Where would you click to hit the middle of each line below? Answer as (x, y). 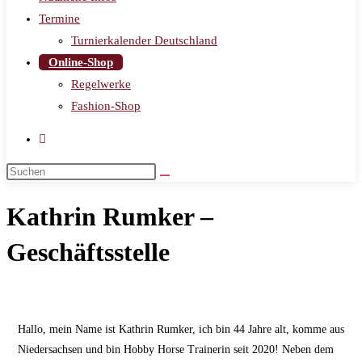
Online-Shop (81, 62)
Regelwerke (101, 84)
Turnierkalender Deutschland (144, 40)
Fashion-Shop (106, 106)
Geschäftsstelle (88, 253)
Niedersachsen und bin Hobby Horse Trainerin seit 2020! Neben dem (176, 349)
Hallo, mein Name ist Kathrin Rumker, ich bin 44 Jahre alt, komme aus (181, 329)
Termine (59, 19)
